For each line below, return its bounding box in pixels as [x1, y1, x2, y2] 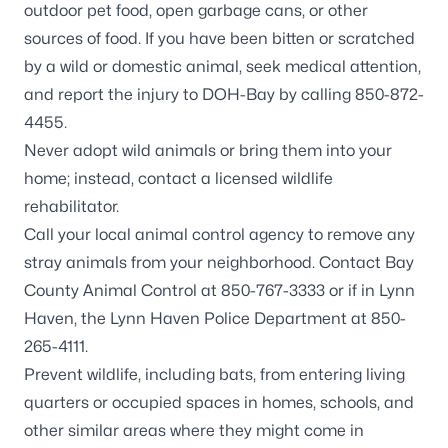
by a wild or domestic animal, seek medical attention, [24, 57, 421, 77]
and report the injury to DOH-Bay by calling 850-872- [24, 85, 424, 105]
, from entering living [253, 365, 405, 385]
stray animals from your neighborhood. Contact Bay [24, 253, 414, 273]
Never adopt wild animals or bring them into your [24, 141, 392, 161]
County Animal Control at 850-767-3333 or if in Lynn [24, 281, 415, 301]
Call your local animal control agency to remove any [24, 225, 415, 245]
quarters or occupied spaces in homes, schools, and [24, 393, 414, 413]
